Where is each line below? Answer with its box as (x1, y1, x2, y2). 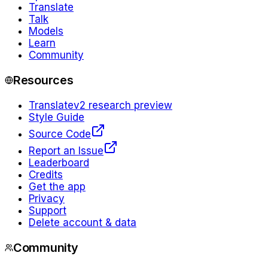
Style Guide (29, 111, 84, 123)
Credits (29, 168, 63, 181)
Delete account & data (29, 216, 136, 229)
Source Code (29, 127, 91, 140)
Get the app (29, 180, 86, 193)
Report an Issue (29, 144, 103, 157)
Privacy (29, 192, 65, 205)
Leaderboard (29, 156, 89, 169)
